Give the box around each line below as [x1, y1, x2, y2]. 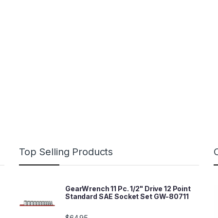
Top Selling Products [19, 145, 113, 158]
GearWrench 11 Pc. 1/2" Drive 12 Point [65, 184, 191, 193]
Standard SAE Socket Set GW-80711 [65, 192, 189, 200]
